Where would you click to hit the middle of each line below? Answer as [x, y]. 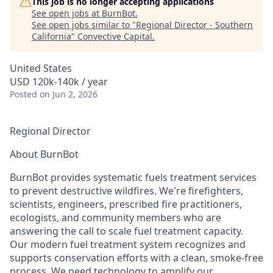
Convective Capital [115, 36]
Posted [23, 94]
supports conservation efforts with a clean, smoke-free [136, 258]
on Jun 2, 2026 [69, 94]
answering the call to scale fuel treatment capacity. [126, 231]
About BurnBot [44, 154]
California [51, 36]
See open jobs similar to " [84, 25]
